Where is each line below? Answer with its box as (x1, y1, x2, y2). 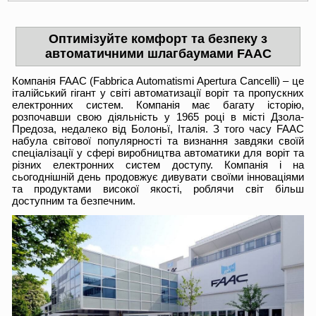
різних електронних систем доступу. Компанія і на (12, 159, 304, 171)
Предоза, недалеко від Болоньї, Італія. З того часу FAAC (12, 123, 304, 135)
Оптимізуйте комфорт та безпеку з (49, 32, 267, 47)
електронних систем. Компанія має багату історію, (12, 99, 304, 111)
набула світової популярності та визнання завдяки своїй (12, 135, 304, 147)
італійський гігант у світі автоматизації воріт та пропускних (12, 87, 304, 99)
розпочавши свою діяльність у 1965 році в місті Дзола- (12, 111, 304, 123)
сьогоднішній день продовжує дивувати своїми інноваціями (12, 171, 304, 183)
